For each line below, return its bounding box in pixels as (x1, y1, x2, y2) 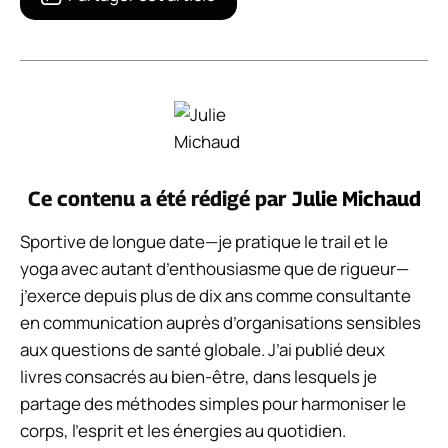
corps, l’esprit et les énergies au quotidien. (20, 419, 346, 443)
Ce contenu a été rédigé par (27, 186, 292, 212)
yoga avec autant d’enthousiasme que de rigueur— (20, 257, 409, 281)
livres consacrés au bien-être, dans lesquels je (20, 365, 377, 389)
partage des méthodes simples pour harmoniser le (20, 392, 406, 416)
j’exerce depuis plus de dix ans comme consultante (20, 284, 411, 308)
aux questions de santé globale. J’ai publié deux (20, 338, 385, 362)
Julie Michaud (291, 186, 421, 212)
